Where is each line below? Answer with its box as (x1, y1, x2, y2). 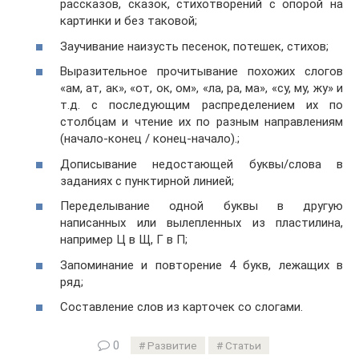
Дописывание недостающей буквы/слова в (60, 156, 343, 171)
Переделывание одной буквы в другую (60, 199, 343, 214)
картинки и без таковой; (60, 14, 197, 29)
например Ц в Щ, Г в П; (60, 232, 188, 248)
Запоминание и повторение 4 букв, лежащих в (60, 257, 343, 272)
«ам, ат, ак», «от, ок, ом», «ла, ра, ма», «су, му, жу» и (60, 81, 343, 96)
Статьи (225, 339, 261, 353)
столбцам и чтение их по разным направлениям (60, 115, 343, 130)
